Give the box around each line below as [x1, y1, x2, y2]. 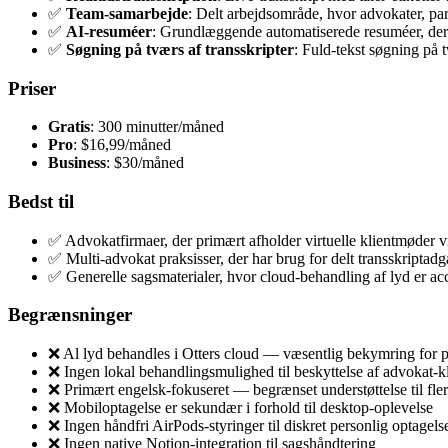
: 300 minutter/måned [90, 118, 224, 136]
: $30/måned [106, 154, 184, 172]
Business [48, 154, 106, 172]
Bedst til [8, 191, 74, 213]
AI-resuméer [66, 22, 152, 40]
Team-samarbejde [66, 4, 188, 22]
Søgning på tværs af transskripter [66, 40, 294, 58]
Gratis [48, 118, 90, 136]
